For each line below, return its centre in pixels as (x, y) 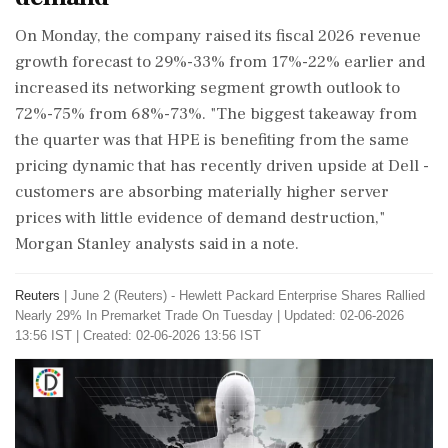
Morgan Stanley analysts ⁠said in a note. (157, 244)
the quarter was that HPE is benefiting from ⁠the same (212, 140)
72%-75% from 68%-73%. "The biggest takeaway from (216, 114)
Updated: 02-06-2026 (344, 315)
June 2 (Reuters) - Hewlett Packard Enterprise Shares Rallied (248, 295)
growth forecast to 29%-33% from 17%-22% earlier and (220, 62)
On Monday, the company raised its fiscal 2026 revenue (218, 36)
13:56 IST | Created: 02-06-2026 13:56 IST (138, 335)
